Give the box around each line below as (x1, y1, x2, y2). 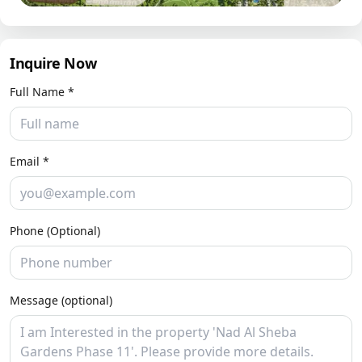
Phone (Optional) (10, 223, 100, 239)
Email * (10, 154, 49, 170)
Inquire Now (10, 53, 97, 74)
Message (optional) (10, 293, 112, 309)
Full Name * (10, 84, 74, 100)
